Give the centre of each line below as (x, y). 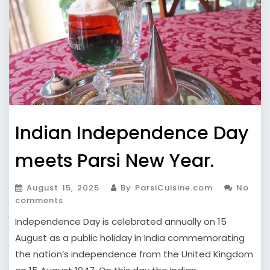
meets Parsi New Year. (115, 161)
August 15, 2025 (63, 188)
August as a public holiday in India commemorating (130, 238)
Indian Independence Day (132, 133)
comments (39, 201)
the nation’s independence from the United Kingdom (134, 254)
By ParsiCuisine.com (165, 188)
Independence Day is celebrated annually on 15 (121, 222)
